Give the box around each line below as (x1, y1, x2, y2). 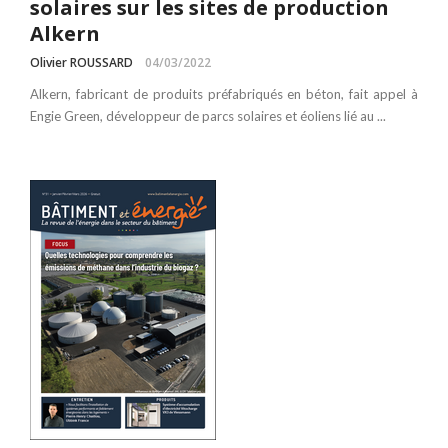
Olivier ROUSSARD (30, 54, 133, 71)
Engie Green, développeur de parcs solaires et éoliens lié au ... (30, 108, 386, 124)
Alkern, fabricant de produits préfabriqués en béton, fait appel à (30, 86, 418, 102)
